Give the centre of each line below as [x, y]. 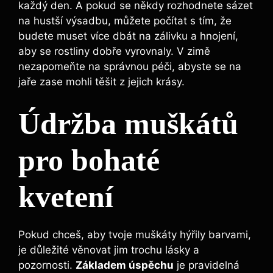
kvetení [66, 197]
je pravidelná [207, 265]
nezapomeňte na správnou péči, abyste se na [130, 67]
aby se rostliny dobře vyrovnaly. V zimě [114, 51]
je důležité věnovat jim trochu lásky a [109, 250]
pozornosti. [47, 265]
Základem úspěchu [125, 265]
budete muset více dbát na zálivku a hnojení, [128, 36]
